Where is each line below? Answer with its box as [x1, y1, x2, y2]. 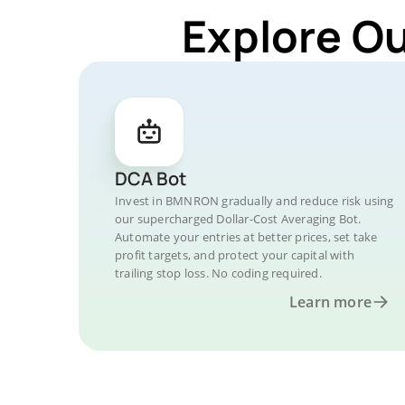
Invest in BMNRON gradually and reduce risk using [115, 193, 394, 209]
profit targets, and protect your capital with [115, 247, 354, 263]
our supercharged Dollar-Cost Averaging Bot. [115, 211, 362, 227]
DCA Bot [115, 166, 186, 191]
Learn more [289, 292, 372, 312]
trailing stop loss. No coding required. [115, 265, 322, 281]
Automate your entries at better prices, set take [115, 229, 378, 245]
